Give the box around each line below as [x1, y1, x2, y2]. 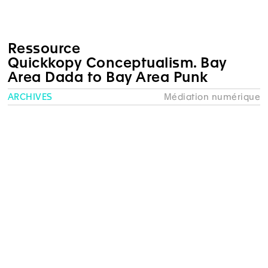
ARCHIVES [7, 92, 53, 102]
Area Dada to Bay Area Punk [7, 69, 208, 86]
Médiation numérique [163, 92, 261, 102]
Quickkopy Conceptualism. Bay [7, 55, 227, 71]
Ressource [7, 41, 81, 57]
